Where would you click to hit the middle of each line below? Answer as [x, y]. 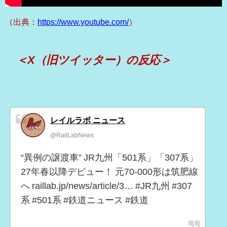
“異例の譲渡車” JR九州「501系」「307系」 [109, 158]
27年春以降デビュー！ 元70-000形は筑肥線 [109, 172]
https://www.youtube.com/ [83, 22]
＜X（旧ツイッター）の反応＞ [94, 60]
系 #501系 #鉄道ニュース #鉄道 [85, 200]
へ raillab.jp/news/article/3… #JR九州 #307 [106, 186]
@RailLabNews [72, 136]
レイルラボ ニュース [88, 120]
